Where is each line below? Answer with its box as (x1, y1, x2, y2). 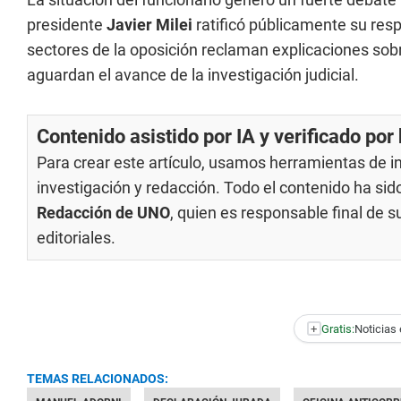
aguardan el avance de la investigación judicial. (27, 65, 359, 84)
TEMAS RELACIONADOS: (27, 371, 168, 386)
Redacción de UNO (37, 203, 170, 222)
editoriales (37, 228, 111, 247)
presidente (27, 15, 107, 34)
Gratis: (320, 321, 354, 336)
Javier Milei (107, 15, 192, 34)
